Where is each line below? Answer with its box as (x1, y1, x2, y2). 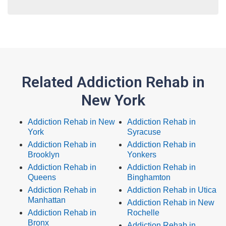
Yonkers (127, 150, 156, 159)
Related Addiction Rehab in (21, 73, 205, 91)
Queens (28, 173, 56, 182)
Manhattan (28, 196, 66, 205)
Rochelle (127, 208, 159, 217)
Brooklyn (28, 150, 60, 159)
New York (81, 91, 145, 109)
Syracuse (127, 128, 161, 137)
